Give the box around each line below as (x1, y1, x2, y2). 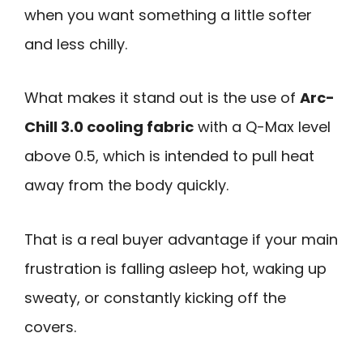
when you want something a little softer (24, 4, 312, 25)
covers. (24, 316, 76, 337)
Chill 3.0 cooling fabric (24, 117, 194, 138)
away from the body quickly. (24, 175, 228, 196)
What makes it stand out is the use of (24, 88, 300, 109)
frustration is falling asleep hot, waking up (24, 258, 327, 279)
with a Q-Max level (194, 117, 331, 138)
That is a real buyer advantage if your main (24, 228, 338, 250)
